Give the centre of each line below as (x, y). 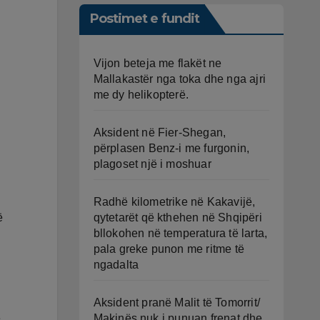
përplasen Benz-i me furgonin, (171, 148)
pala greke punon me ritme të (169, 249)
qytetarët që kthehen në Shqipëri (177, 217)
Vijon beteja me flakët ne (157, 63)
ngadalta (116, 264)
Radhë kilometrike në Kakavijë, (174, 201)
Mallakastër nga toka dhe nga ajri (180, 79)
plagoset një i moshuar (152, 164)
